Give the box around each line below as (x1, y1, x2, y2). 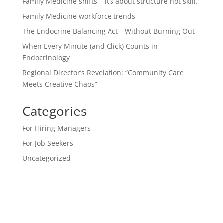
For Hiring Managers (22, 123, 91, 133)
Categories (22, 102, 87, 120)
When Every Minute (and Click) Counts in (22, 41, 158, 51)
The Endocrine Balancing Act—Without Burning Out (22, 26, 195, 36)
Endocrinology (22, 53, 70, 63)
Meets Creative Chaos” (22, 79, 97, 89)
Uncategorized (22, 153, 71, 163)
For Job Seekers (22, 138, 73, 148)
